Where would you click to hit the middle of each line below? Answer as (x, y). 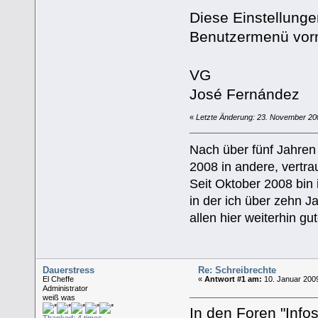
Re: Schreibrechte (237, 270)
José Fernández (244, 94)
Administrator (66, 288)
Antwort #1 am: (234, 279)
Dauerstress (69, 270)
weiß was (59, 297)
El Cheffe (59, 279)
